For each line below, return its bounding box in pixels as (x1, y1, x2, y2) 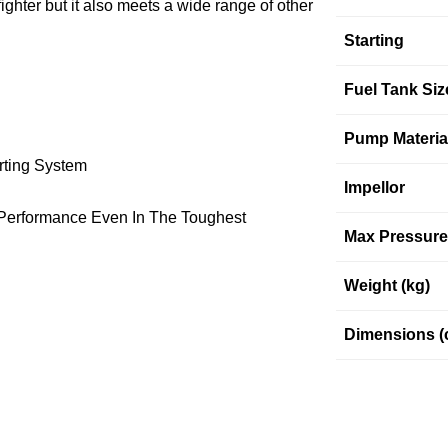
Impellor (343, 179, 405, 197)
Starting (343, 32, 404, 50)
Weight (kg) (343, 277, 430, 295)
